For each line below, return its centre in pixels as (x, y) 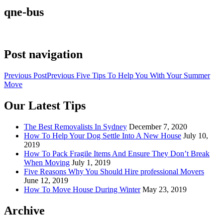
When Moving (47, 162)
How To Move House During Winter (82, 189)
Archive (24, 210)
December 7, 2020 (158, 126)
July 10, (196, 135)
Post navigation (43, 54)
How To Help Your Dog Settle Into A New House (103, 135)
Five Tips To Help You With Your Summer (143, 75)
